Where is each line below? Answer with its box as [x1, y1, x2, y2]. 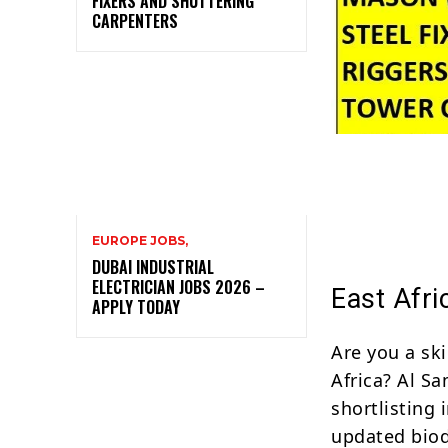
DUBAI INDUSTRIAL [92, 254, 214, 279]
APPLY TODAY [92, 294, 180, 319]
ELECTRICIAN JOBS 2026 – [92, 274, 265, 299]
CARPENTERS [92, 8, 178, 33]
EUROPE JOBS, [92, 232, 188, 248]
